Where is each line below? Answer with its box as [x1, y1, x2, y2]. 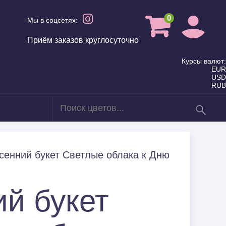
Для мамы [2, 133, 44, 143]
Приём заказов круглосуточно [27, 36, 139, 44]
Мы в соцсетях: [27, 16, 78, 24]
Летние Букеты [2, 167, 64, 178]
